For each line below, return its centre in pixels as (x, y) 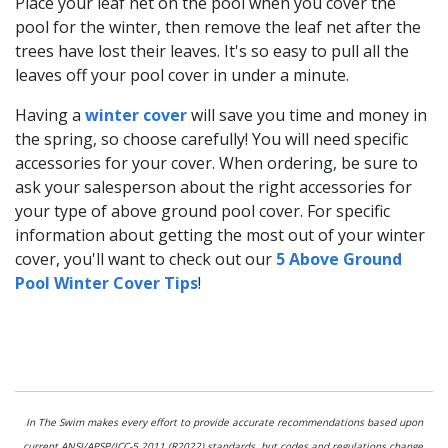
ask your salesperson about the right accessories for (213, 186)
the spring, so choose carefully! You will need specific (211, 138)
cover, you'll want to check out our (145, 258)
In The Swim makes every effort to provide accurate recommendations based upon (224, 421)
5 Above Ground (339, 258)
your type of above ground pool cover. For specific (202, 210)
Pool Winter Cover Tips (106, 282)
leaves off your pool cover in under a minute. (182, 74)
